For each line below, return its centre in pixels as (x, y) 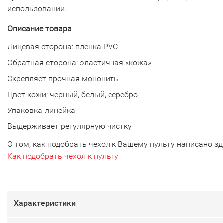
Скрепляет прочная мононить (63, 79)
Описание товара (40, 29)
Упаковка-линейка (41, 111)
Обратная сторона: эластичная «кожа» (79, 63)
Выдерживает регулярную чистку (70, 126)
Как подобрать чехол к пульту (63, 156)
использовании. (37, 9)
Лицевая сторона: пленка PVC (63, 47)
